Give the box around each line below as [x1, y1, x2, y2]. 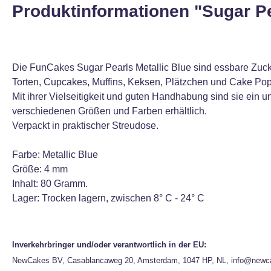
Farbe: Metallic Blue [12, 149, 98, 160]
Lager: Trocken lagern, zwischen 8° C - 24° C [12, 193, 204, 203]
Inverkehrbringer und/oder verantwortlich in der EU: [12, 240, 206, 249]
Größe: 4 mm [12, 164, 68, 174]
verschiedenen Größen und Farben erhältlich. [12, 106, 207, 116]
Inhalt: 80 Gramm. [12, 178, 88, 189]
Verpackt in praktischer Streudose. [12, 120, 158, 131]
